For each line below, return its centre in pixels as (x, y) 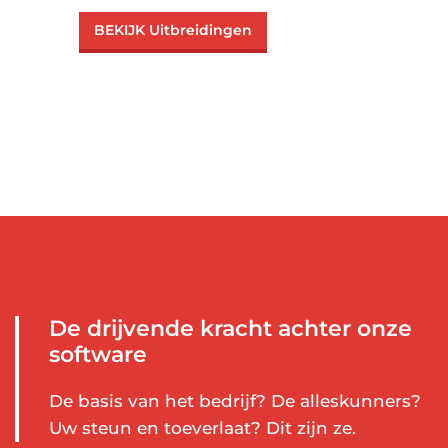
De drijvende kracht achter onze (230, 328)
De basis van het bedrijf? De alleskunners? (235, 401)
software (98, 354)
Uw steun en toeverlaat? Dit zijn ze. (202, 428)
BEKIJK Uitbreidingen (173, 30)
